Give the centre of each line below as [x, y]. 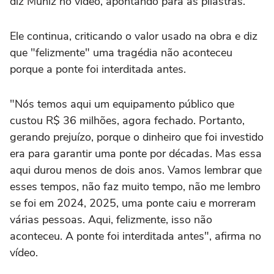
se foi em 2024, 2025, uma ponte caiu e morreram [133, 203]
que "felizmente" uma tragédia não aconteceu [121, 53]
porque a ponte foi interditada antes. [99, 69]
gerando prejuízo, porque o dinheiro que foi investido [137, 137]
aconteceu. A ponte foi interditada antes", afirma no [135, 236]
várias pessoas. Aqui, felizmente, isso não [111, 220]
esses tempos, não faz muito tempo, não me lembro [135, 187]
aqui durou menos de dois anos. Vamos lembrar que [136, 170]
